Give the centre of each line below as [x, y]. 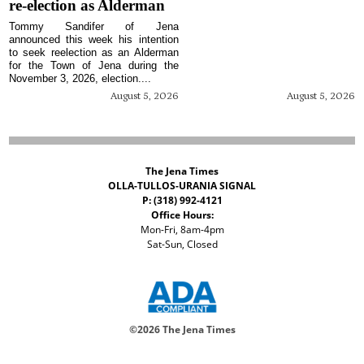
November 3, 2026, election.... [80, 79]
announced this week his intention [94, 40]
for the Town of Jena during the [94, 66]
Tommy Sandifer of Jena [94, 27]
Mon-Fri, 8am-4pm [182, 229]
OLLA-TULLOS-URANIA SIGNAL [182, 185]
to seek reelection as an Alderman [94, 53]
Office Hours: [182, 214]
